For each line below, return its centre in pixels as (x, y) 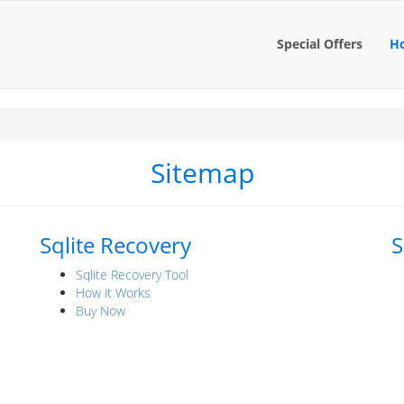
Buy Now (101, 311)
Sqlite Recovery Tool (132, 275)
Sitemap (202, 173)
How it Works (113, 293)
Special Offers (320, 44)
